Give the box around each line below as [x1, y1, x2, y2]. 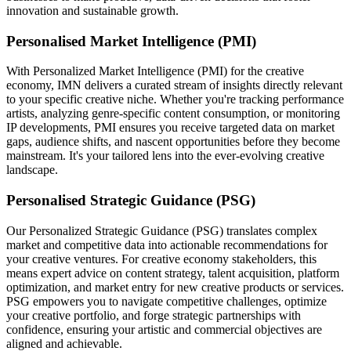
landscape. [6, 163, 58, 177]
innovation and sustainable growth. [6, 4, 179, 17]
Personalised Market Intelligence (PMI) [6, 32, 256, 49]
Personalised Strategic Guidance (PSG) [6, 192, 255, 209]
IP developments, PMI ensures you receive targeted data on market [6, 121, 335, 135]
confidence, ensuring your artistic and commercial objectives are [6, 322, 322, 336]
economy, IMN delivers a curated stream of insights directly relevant [6, 78, 342, 92]
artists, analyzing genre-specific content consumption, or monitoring [6, 107, 340, 121]
